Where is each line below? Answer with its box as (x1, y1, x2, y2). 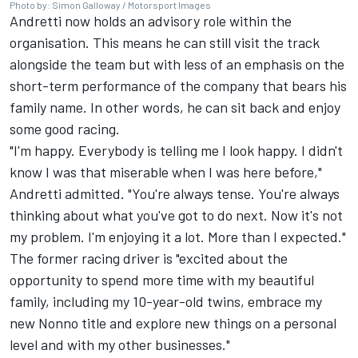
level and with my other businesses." (10, 335, 230, 353)
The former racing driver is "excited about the (10, 249, 288, 267)
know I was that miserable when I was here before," (10, 162, 322, 181)
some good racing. (10, 119, 120, 137)
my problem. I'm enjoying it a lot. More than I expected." (10, 227, 346, 245)
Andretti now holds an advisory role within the (10, 11, 292, 30)
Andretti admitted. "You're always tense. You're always (10, 184, 340, 202)
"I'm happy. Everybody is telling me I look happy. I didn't (10, 141, 343, 159)
